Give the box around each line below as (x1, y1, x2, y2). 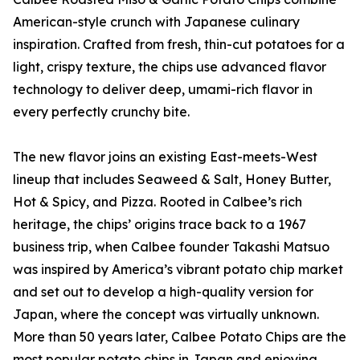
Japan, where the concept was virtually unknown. (13, 306, 319, 323)
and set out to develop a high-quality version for (13, 284, 313, 301)
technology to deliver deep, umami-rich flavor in (13, 81, 313, 98)
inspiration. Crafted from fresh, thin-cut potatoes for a (13, 36, 345, 53)
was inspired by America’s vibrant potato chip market (13, 261, 343, 278)
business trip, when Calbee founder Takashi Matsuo (13, 239, 329, 256)
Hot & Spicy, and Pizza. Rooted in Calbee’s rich (13, 194, 302, 211)
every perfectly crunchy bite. (13, 104, 190, 121)
